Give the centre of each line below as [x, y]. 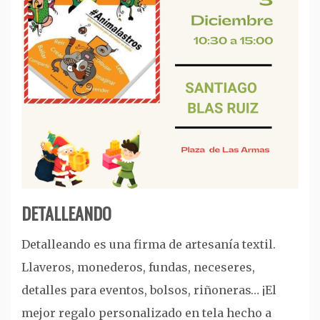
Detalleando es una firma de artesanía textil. [149, 244]
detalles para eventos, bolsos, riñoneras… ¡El [149, 290]
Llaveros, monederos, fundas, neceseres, [138, 267]
